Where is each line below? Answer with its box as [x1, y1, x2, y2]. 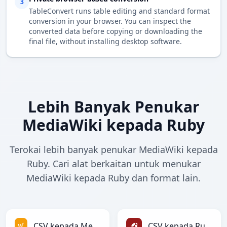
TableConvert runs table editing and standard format [29, 6, 210, 16]
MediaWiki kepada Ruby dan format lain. [26, 172, 201, 184]
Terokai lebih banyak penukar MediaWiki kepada [9, 143, 218, 156]
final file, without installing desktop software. [29, 36, 182, 47]
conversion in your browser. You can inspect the [29, 16, 191, 26]
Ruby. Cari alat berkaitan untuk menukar [26, 158, 201, 170]
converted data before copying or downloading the [29, 26, 202, 36]
